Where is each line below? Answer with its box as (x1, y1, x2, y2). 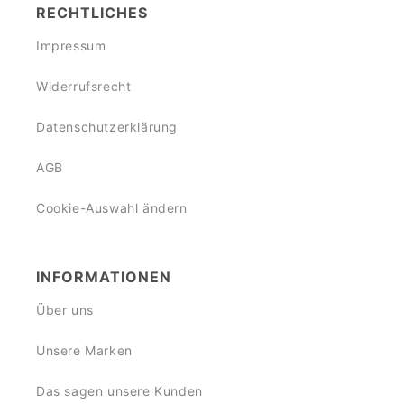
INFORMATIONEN (36, 268, 171, 287)
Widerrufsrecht (36, 78, 132, 95)
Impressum (36, 38, 106, 54)
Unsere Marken (36, 343, 133, 359)
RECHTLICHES (36, 4, 148, 23)
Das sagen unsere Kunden (36, 383, 203, 399)
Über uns (36, 302, 94, 318)
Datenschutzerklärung (36, 119, 178, 135)
